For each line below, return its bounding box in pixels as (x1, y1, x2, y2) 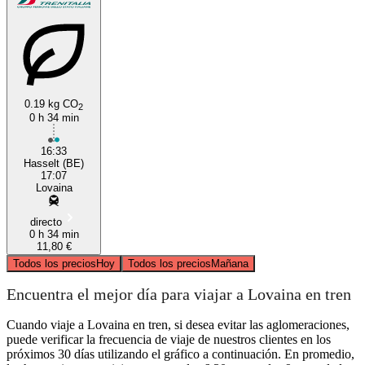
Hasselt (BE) (24, 156, 84, 169)
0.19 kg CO (24, 97, 78, 110)
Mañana (211, 257, 248, 270)
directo (29, 215, 62, 228)
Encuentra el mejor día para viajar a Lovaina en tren (7, 285, 351, 304)
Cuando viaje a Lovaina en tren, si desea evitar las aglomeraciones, (7, 317, 350, 332)
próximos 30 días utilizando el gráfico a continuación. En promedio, (7, 346, 354, 361)
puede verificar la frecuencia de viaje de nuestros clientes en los (7, 332, 331, 346)
